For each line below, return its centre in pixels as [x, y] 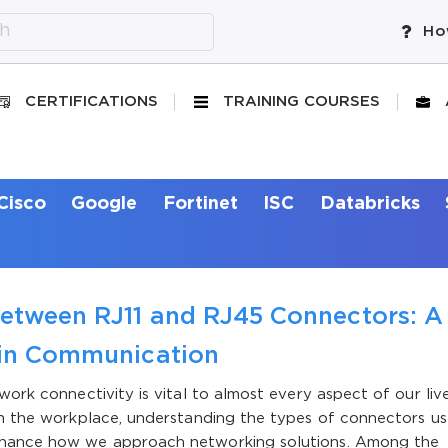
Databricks [370, 203]
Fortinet [200, 203]
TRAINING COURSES [301, 101]
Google [104, 203]
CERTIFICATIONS [92, 101]
